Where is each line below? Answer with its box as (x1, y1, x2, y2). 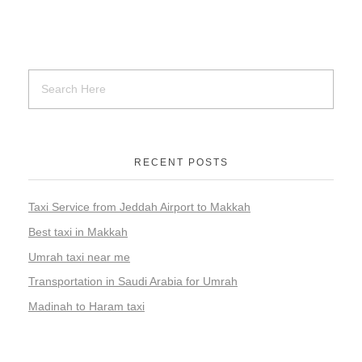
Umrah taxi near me (28, 250, 130, 263)
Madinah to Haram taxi (28, 300, 145, 314)
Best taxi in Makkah (28, 225, 128, 238)
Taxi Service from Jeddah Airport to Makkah (28, 200, 250, 213)
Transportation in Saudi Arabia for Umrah (28, 275, 238, 288)
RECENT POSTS (133, 156, 229, 168)
